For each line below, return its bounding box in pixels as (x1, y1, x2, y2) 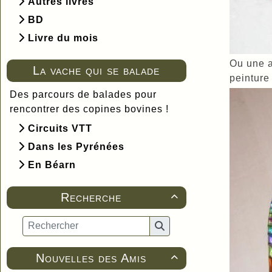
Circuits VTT (25, 123, 92, 134)
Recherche (60, 190, 121, 204)
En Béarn (25, 159, 76, 170)
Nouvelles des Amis (35, 251, 146, 265)
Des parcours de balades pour (10, 89, 157, 100)
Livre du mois (25, 32, 98, 43)
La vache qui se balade (33, 63, 160, 77)
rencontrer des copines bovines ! (10, 103, 169, 114)
